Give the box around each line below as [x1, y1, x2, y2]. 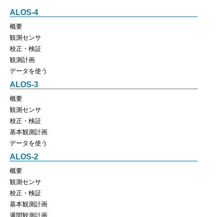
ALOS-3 [10, 80, 38, 89]
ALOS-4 [10, 8, 38, 16]
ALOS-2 [10, 152, 38, 161]
